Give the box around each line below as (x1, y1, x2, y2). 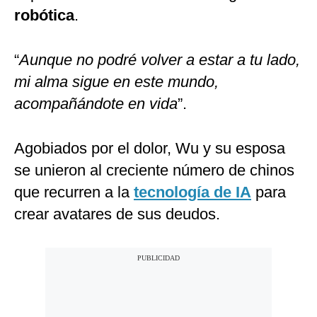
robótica (14, 6, 74, 25)
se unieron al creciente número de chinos (14, 161, 294, 180)
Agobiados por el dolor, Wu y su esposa (14, 139, 285, 158)
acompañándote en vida (14, 95, 178, 113)
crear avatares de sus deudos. (14, 205, 220, 224)
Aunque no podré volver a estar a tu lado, (19, 51, 300, 69)
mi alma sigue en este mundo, (14, 73, 219, 91)
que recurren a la (14, 183, 134, 202)
